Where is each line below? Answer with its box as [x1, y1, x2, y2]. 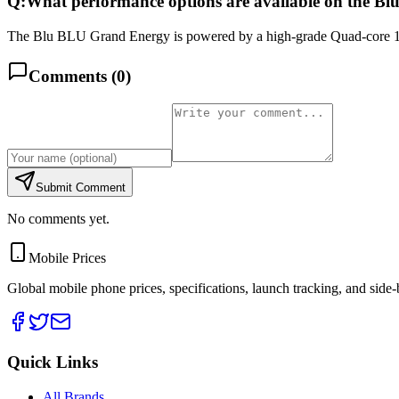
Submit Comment [36, 181, 126, 195]
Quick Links [7, 352, 98, 371]
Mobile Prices [28, 250, 106, 266]
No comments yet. [7, 211, 110, 227]
